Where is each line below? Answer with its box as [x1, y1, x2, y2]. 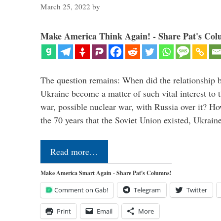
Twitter [186, 185, 207, 194]
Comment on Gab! [54, 185, 108, 194]
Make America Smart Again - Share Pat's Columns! [40, 168, 172, 177]
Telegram [134, 185, 161, 194]
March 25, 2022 [40, 1, 90, 11]
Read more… [50, 145, 98, 157]
